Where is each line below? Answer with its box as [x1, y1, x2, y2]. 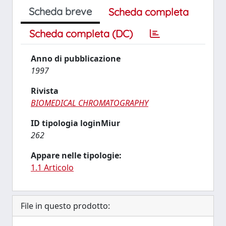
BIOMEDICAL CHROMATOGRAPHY [31, 97, 148, 108]
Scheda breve [29, 5, 92, 18]
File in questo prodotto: [21, 200, 110, 211]
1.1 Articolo [31, 162, 74, 173]
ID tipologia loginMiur [31, 118, 120, 129]
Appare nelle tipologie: [31, 150, 122, 161]
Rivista [31, 85, 59, 96]
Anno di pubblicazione [31, 53, 121, 64]
